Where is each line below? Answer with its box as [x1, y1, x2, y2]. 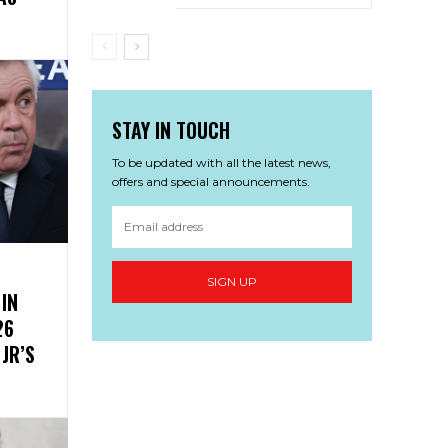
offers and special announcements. [112, 173, 310, 189]
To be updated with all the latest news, [112, 154, 331, 170]
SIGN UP [207, 274, 257, 290]
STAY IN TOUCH [112, 114, 230, 145]
